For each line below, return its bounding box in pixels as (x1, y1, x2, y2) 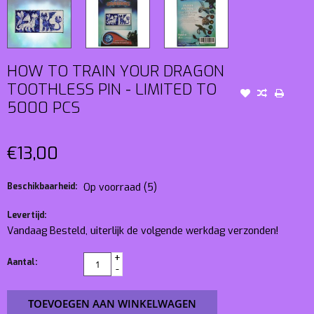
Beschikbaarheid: (7, 180, 77, 192)
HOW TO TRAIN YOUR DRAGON (7, 60, 224, 81)
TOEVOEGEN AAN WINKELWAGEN (28, 296, 196, 310)
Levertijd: (7, 209, 46, 221)
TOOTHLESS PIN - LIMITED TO (7, 78, 217, 100)
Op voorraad (83, 180, 144, 194)
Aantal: (7, 256, 37, 268)
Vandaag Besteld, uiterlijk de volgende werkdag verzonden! (7, 224, 278, 238)
